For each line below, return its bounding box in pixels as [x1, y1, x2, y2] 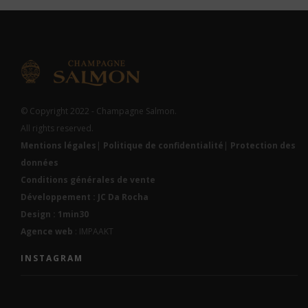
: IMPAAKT [73, 225, 113, 237]
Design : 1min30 [21, 208, 89, 220]
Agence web [21, 225, 73, 237]
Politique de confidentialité [103, 139, 223, 151]
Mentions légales [21, 139, 96, 151]
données [21, 156, 58, 168]
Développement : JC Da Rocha [21, 190, 148, 203]
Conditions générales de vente [21, 173, 155, 186]
